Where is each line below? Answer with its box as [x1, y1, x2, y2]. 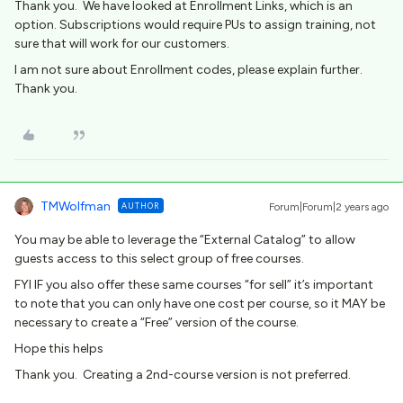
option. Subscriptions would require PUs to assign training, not [14, 17, 376, 32]
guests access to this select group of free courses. [14, 251, 307, 266]
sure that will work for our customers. [14, 36, 229, 51]
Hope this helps [14, 341, 103, 356]
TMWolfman [40, 199, 111, 214]
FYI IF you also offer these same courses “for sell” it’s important [14, 277, 373, 292]
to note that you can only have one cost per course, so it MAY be [14, 296, 385, 311]
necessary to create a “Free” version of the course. [14, 315, 299, 330]
